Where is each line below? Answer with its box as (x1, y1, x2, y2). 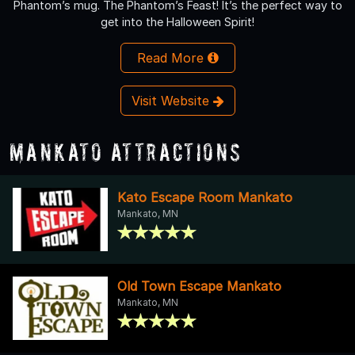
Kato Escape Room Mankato (117, 189, 292, 205)
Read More (136, 49, 208, 66)
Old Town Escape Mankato (117, 277, 281, 294)
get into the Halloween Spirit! (101, 14, 254, 29)
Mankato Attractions (10, 137, 242, 166)
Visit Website (131, 92, 213, 109)
